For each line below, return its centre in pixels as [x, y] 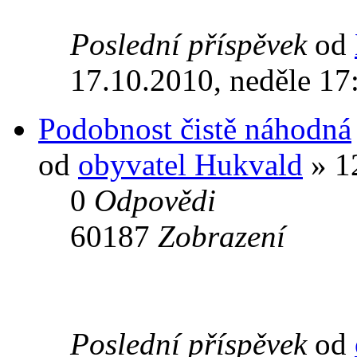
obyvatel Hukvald [190, 164]
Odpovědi [155, 200]
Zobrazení [222, 236]
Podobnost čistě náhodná [195, 128]
